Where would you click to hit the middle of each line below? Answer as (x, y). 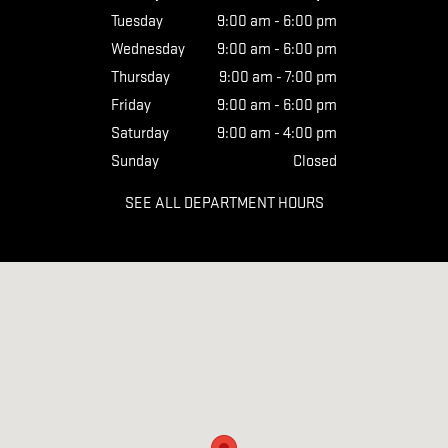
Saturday (140, 133)
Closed (315, 161)
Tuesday (137, 21)
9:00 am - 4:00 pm (277, 133)
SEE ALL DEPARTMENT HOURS (224, 203)
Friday (131, 105)
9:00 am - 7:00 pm (278, 77)
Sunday (135, 161)
